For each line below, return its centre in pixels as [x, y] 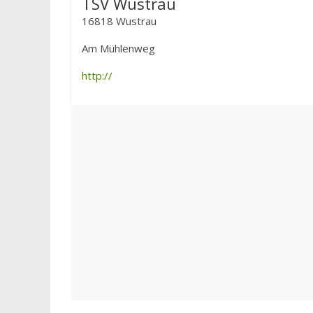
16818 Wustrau [119, 21]
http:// [97, 75]
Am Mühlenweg [118, 48]
